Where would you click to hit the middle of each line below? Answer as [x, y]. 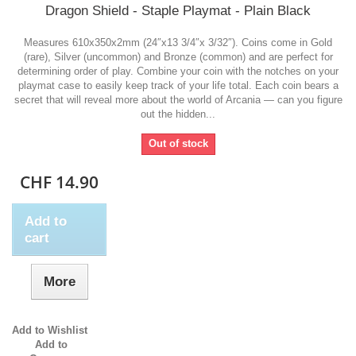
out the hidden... [178, 114]
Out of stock [178, 144]
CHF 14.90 [60, 182]
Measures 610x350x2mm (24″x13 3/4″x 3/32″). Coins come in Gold [178, 43]
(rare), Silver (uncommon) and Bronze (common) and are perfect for [178, 57]
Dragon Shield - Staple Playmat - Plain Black [178, 11]
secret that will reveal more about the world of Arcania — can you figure [178, 100]
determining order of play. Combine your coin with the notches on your [178, 72]
